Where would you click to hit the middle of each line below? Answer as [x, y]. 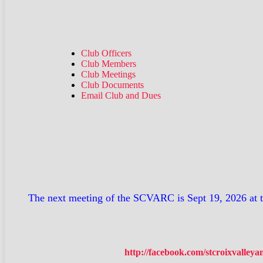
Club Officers [106, 53]
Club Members [109, 64]
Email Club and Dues [121, 95]
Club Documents [112, 85]
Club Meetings [108, 74]
